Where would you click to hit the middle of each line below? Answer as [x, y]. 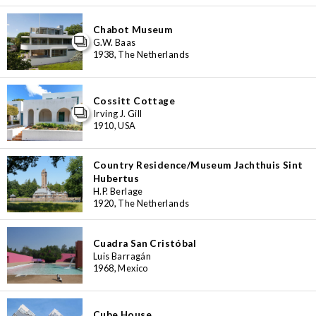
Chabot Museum [133, 29]
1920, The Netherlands [141, 203]
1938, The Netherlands [141, 54]
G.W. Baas [115, 42]
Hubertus [116, 178]
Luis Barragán [122, 256]
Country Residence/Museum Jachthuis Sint [198, 165]
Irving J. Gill [118, 113]
